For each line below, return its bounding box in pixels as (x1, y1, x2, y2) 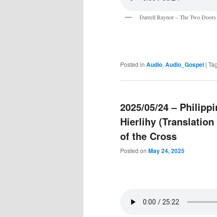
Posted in (120, 60, 145, 68)
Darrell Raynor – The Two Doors (139, 13, 216, 21)
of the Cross (120, 129, 177, 143)
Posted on (120, 146, 148, 155)
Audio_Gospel (165, 60, 204, 69)
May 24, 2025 (148, 146, 185, 155)
